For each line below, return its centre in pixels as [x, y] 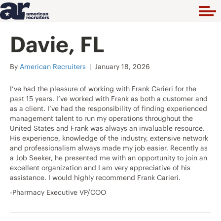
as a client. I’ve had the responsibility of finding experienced [109, 109]
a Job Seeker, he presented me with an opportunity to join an [109, 158]
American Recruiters [53, 67]
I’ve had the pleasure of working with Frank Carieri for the [103, 89]
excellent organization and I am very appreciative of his [100, 168]
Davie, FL [57, 45]
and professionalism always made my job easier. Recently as [109, 148]
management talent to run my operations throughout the [101, 119]
